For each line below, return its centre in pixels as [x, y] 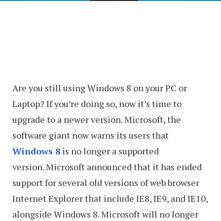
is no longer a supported [110, 151]
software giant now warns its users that [91, 135]
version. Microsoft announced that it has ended [107, 166]
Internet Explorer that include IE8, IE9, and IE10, [110, 198]
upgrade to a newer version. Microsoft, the [97, 119]
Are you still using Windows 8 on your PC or [100, 88]
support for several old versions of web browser [106, 182]
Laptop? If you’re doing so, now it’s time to [97, 103]
